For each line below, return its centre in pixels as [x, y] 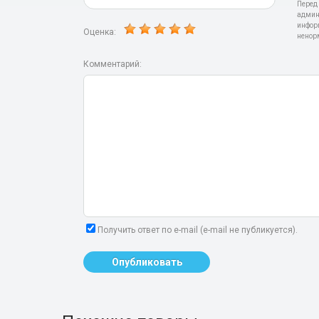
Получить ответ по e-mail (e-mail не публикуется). [198, 230]
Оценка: [101, 32]
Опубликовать [147, 262]
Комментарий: [113, 64]
